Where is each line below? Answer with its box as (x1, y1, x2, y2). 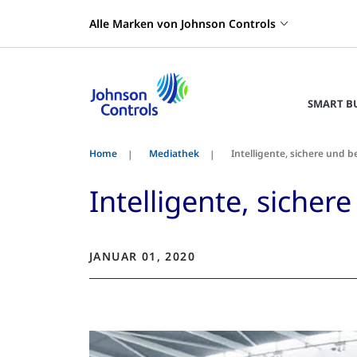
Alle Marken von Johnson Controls (89, 16, 276, 31)
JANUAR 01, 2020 (89, 249, 195, 264)
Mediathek (149, 147, 199, 160)
